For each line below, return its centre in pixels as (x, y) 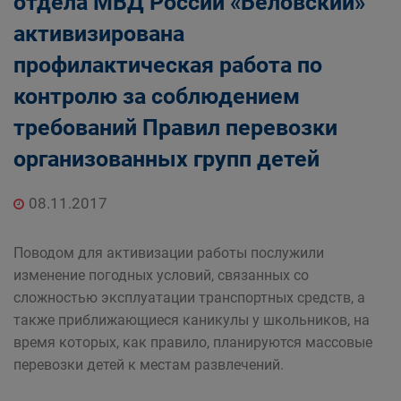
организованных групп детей (166, 159)
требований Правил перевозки (175, 128)
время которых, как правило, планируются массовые (193, 342)
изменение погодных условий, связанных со (161, 275)
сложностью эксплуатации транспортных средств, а (189, 298)
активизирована (99, 34)
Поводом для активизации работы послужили (169, 253)
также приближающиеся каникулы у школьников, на (192, 320)
